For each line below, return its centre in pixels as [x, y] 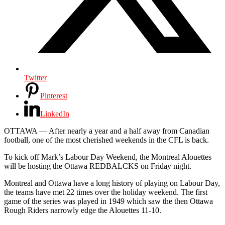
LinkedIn [55, 114]
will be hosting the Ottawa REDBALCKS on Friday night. [98, 166]
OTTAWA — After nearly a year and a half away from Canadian [107, 131]
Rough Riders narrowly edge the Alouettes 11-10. [83, 210]
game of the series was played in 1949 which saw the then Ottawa [108, 201]
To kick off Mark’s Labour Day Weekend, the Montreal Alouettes [108, 157]
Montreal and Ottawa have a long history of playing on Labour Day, [112, 183]
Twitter [35, 77]
